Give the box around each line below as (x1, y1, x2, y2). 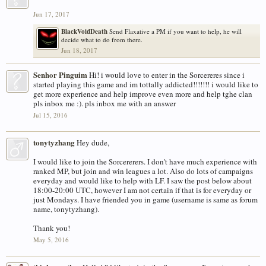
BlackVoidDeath (61, 27, 107, 36)
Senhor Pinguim (33, 69, 87, 80)
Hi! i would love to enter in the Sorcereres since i (89, 69, 245, 80)
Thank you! (33, 223, 70, 233)
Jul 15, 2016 (33, 110, 68, 119)
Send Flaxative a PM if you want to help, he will (109, 27, 242, 36)
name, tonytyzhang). (33, 204, 99, 214)
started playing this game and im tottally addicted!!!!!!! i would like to (33, 79, 258, 90)
